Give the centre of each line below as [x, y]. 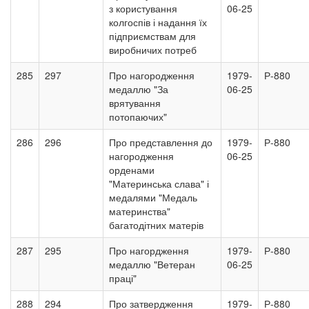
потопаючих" [138, 117]
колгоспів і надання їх [158, 22]
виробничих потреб [153, 50]
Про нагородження [152, 75]
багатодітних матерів [156, 225]
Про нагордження [149, 250]
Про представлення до [161, 142]
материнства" [140, 211]
